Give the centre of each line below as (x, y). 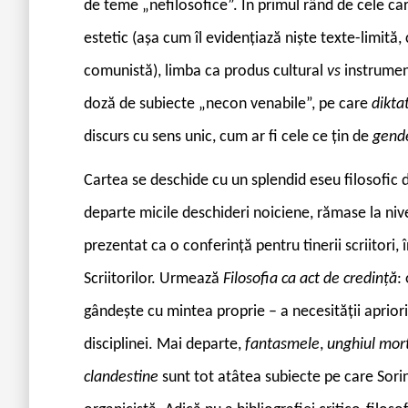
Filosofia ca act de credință (310, 279)
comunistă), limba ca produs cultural (205, 71)
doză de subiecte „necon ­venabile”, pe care (228, 104)
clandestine (123, 377)
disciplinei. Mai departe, (164, 344)
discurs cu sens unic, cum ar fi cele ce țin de (228, 137)
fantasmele (282, 344)
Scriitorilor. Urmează (153, 279)
